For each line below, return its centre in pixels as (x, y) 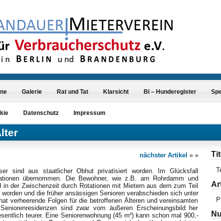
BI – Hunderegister (170, 92)
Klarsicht (116, 92)
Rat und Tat (72, 92)
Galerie (32, 92)
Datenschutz (41, 113)
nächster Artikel (163, 155)
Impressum (89, 113)
